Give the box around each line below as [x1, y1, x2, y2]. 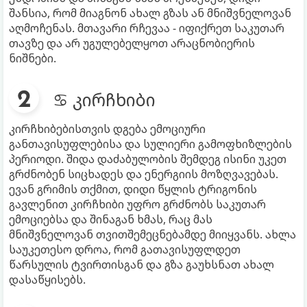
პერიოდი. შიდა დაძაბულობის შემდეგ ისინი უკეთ [9, 151, 286, 167]
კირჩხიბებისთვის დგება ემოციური [9, 121, 206, 136]
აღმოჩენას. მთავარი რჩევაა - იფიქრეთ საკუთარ [9, 20, 284, 36]
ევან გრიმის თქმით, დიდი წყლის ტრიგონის [9, 181, 257, 197]
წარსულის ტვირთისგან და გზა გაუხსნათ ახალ [9, 256, 274, 272]
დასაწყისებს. [9, 271, 86, 287]
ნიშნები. [9, 50, 56, 66]
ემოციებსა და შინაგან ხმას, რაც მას [9, 211, 212, 227]
